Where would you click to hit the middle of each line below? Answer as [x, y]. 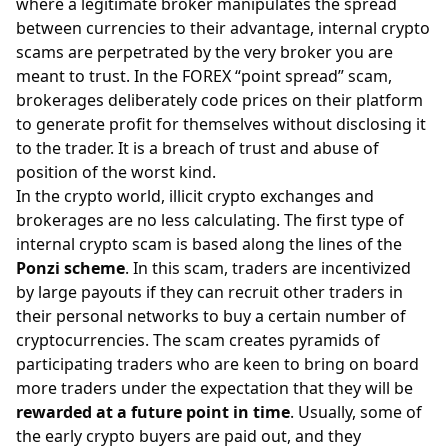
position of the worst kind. [118, 171]
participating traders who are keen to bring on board [217, 363]
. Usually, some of [356, 411]
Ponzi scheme [70, 267]
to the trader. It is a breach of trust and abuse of [197, 147]
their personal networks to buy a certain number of [211, 315]
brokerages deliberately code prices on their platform [219, 99]
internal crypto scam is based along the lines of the [209, 243]
